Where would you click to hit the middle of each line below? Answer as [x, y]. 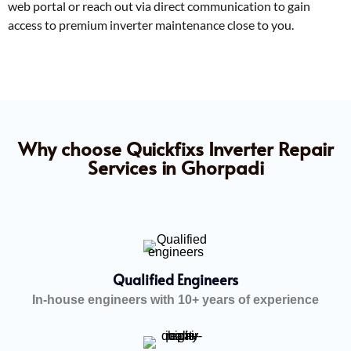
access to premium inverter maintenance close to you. [151, 24]
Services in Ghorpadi [175, 167]
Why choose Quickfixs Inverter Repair [175, 148]
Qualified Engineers [175, 279]
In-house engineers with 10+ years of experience [175, 299]
